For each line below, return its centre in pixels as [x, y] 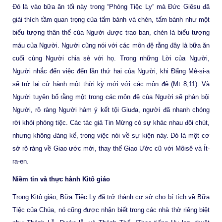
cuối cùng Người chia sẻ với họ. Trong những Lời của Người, [111, 58]
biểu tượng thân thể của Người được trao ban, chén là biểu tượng [111, 33]
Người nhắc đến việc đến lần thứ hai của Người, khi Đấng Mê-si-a [111, 71]
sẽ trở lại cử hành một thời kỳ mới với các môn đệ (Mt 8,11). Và [111, 84]
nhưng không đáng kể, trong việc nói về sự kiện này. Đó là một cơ [111, 136]
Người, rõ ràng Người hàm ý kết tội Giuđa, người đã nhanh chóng [111, 110]
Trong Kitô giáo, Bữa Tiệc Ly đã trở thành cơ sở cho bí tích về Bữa [111, 197]
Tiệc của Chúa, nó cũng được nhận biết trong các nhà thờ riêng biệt [111, 210]
